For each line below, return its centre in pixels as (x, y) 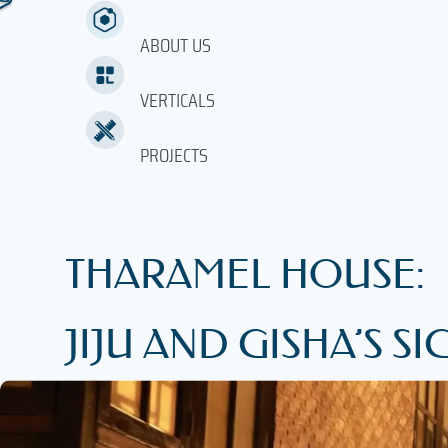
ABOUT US (175, 45)
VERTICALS (177, 100)
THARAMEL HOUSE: (245, 274)
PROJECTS (174, 155)
